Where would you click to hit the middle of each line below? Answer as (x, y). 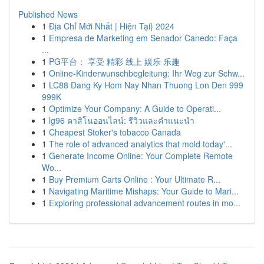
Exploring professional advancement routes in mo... (145, 203)
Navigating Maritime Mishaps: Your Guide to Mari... (144, 191)
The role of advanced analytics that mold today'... (141, 144)
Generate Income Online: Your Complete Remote (141, 156)
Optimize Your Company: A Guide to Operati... (135, 108)
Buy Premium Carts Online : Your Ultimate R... (135, 179)
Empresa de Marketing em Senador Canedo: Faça (143, 38)
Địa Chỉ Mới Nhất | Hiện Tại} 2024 (112, 26)
